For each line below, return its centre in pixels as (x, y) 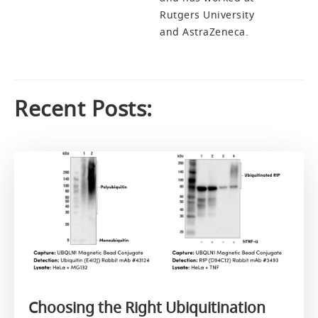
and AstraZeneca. (204, 32)
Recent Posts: (83, 109)
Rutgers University (207, 15)
